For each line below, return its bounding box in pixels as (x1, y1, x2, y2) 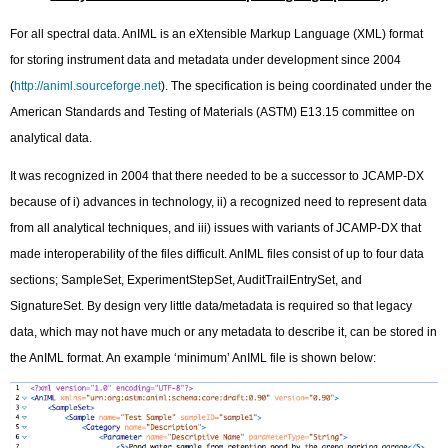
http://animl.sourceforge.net (14, 78, 162, 93)
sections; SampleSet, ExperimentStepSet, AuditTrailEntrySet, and (10, 273, 363, 288)
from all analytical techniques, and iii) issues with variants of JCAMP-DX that (10, 221, 422, 236)
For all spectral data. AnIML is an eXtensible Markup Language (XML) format (10, 26, 424, 41)
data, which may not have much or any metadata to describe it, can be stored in (10, 325, 438, 340)
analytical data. (10, 130, 93, 145)
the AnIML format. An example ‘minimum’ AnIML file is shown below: (10, 351, 377, 366)
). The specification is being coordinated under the (161, 78, 433, 93)
